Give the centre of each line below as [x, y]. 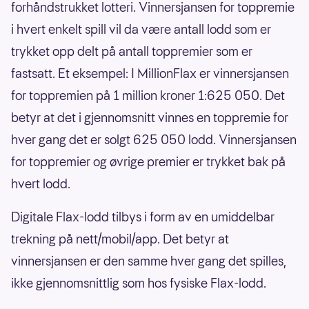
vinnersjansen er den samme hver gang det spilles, [149, 261]
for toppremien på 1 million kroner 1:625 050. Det [148, 95]
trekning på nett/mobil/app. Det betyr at [120, 239]
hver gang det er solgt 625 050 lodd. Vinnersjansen [154, 139]
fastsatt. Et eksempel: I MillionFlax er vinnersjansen [150, 73]
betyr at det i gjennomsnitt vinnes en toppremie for [150, 117]
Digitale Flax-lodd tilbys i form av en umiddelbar [143, 217]
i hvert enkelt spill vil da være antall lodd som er [141, 29]
